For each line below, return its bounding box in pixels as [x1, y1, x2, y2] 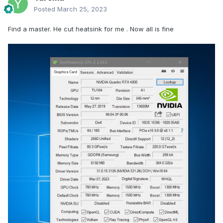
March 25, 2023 [57, 5, 107, 13]
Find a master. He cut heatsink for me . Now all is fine [8, 25, 174, 33]
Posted [34, 5, 57, 13]
